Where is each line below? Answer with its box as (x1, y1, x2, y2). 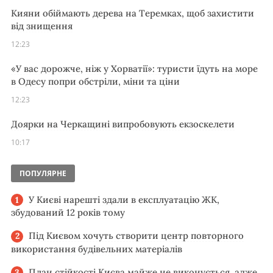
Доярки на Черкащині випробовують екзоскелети (11, 118, 235, 130)
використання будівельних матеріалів (11, 243, 182, 255)
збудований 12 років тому (11, 207, 125, 219)
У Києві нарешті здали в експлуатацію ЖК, (29, 193, 219, 205)
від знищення (11, 19, 73, 32)
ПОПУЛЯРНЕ (19, 168, 66, 179)
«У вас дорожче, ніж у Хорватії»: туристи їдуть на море (11, 62, 258, 74)
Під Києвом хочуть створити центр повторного (29, 230, 244, 242)
